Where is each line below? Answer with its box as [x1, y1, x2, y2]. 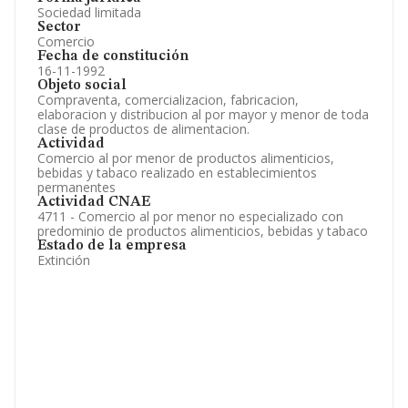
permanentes [37, 178, 116, 196]
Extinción [37, 251, 90, 269]
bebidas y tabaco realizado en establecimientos [37, 164, 317, 181]
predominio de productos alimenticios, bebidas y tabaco [37, 222, 368, 240]
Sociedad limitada [37, 4, 141, 21]
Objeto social [37, 78, 127, 93]
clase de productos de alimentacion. [37, 120, 250, 138]
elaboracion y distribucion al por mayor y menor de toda [37, 106, 369, 123]
